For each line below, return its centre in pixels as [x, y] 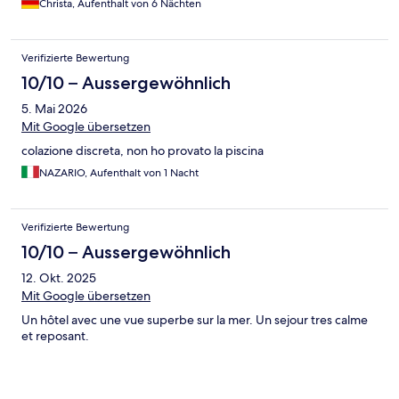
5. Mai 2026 [54, 108]
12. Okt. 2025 [59, 277]
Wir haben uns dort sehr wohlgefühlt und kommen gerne [180, 13]
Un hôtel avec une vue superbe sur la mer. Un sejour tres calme [195, 319]
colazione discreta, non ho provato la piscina [142, 150]
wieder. [42, 29]
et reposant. [55, 335]
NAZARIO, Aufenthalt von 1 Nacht [119, 172]
